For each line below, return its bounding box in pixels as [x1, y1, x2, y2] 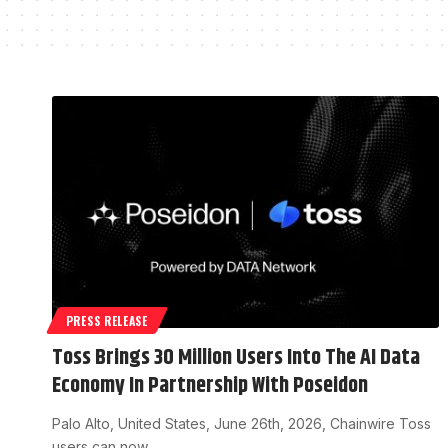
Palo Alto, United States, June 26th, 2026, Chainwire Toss [52, 415, 431, 433]
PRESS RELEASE [65, 312, 148, 330]
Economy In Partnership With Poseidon [52, 369, 368, 404]
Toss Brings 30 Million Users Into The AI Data [52, 341, 420, 376]
